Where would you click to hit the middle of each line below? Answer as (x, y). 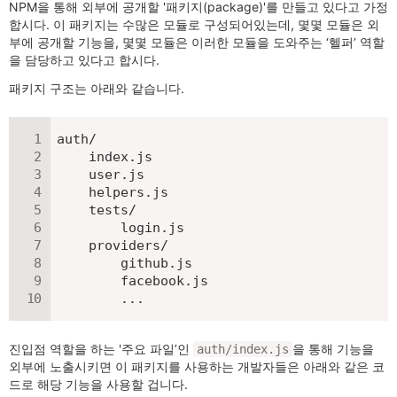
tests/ (97, 210)
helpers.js (113, 193)
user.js (101, 175)
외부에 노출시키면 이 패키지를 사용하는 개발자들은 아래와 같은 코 (197, 367)
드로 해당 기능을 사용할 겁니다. (98, 385)
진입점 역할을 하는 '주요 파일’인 (101, 349)
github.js (125, 264)
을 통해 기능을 (333, 349)
